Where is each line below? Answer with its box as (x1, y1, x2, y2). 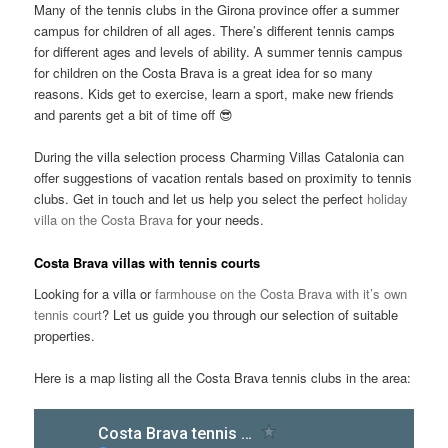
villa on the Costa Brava (34, 210, 174, 230)
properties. (34, 326, 96, 346)
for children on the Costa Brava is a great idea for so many (34, 63, 374, 83)
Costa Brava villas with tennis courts (34, 252, 261, 272)
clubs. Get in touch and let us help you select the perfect (34, 189, 368, 209)
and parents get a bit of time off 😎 (34, 105, 234, 125)
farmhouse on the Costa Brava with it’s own (155, 284, 408, 304)
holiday (367, 189, 409, 209)
